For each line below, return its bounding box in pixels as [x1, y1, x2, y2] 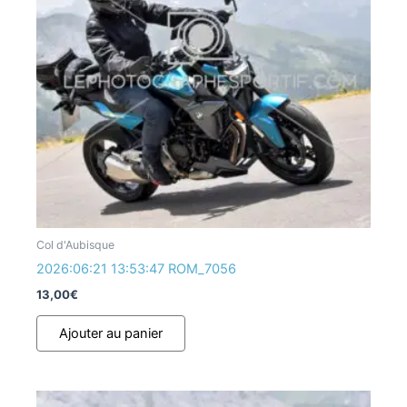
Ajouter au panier [59, 324, 163, 342]
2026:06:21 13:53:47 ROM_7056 [36, 261, 236, 278]
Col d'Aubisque [36, 238, 114, 253]
